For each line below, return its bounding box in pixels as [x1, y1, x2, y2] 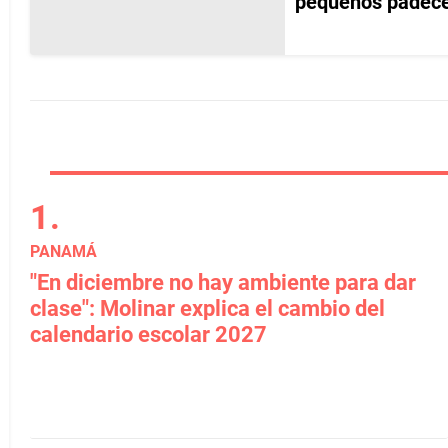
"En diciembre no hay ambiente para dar [30, 270, 416, 295]
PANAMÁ [30, 242, 97, 261]
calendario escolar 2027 [30, 322, 267, 347]
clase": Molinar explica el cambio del [30, 296, 385, 321]
